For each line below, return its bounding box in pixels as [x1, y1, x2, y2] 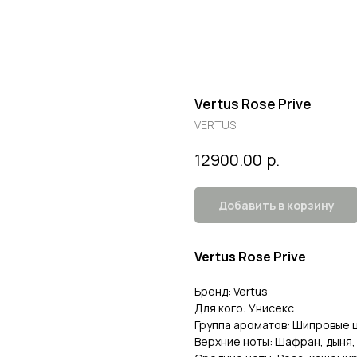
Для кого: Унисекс [194, 300, 294, 316]
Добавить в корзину [218, 197, 335, 213]
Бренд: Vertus [194, 283, 268, 299]
